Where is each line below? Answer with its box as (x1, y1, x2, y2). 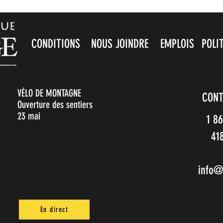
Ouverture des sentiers (17, 98, 93, 111)
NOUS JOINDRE (91, 36, 148, 51)
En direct (40, 205, 69, 214)
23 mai (17, 110, 40, 122)
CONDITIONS (31, 36, 80, 51)
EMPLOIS (160, 36, 194, 51)
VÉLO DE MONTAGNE (17, 87, 81, 99)
